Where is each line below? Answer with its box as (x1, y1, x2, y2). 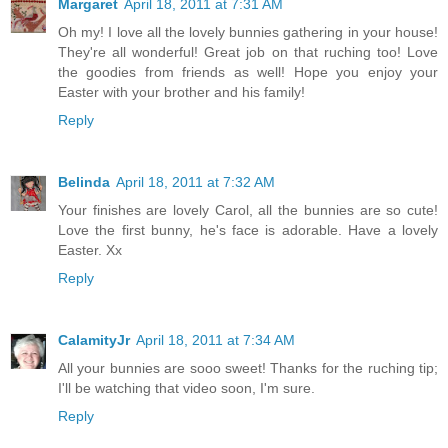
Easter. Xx (58, 242, 122, 259)
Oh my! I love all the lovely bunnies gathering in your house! (58, 24, 438, 41)
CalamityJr (58, 332, 130, 349)
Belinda (58, 174, 110, 191)
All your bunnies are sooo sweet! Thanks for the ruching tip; (58, 360, 438, 377)
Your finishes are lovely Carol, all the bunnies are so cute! (58, 202, 438, 219)
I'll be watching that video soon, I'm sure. (58, 380, 315, 397)
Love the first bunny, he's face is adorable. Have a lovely (58, 222, 438, 239)
